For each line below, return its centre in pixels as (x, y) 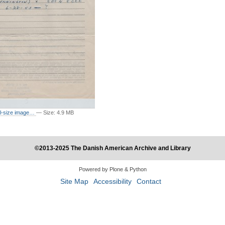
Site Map (74, 182)
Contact (149, 182)
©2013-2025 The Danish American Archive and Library (113, 148)
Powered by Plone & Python (113, 170)
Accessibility (112, 182)
